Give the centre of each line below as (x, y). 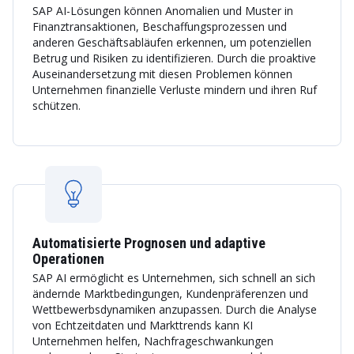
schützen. (56, 105)
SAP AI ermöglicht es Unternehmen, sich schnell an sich (174, 278)
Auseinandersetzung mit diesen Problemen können (162, 74)
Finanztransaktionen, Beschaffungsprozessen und (160, 26)
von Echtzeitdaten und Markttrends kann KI (143, 325)
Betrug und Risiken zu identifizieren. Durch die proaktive (174, 58)
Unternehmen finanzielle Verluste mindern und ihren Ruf (175, 90)
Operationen (68, 259)
